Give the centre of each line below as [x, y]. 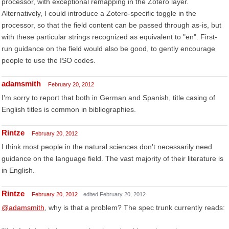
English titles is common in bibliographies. [69, 109]
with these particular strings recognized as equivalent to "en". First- [109, 37]
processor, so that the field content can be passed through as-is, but [111, 25]
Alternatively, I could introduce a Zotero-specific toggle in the [99, 13]
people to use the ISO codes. [49, 60]
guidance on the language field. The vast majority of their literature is [112, 158]
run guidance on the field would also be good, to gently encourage [108, 49]
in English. [18, 170]
